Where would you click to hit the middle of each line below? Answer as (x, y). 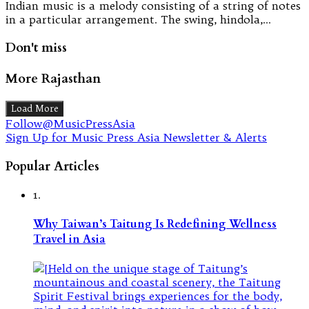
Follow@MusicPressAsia (70, 123)
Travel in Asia (69, 239)
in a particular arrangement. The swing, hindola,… (138, 19)
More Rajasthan (53, 79)
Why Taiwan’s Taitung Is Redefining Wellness (155, 224)
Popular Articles (52, 166)
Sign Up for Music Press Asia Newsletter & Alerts (136, 137)
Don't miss (36, 48)
